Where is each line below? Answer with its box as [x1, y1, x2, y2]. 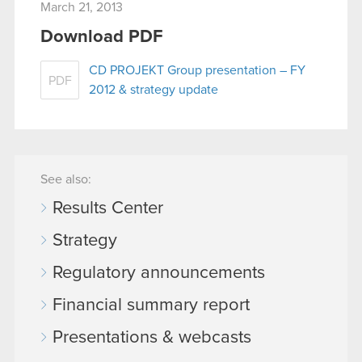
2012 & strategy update [89, 82, 218, 96]
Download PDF [40, 27, 163, 46]
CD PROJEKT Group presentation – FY [89, 63, 305, 77]
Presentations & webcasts [53, 328, 251, 347]
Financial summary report [53, 296, 250, 314]
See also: [40, 172, 91, 186]
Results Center [53, 199, 163, 217]
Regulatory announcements [53, 263, 265, 282]
